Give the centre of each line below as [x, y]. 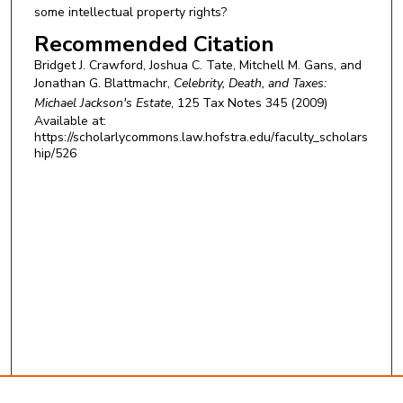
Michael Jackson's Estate [102, 103]
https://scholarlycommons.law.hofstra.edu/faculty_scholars [201, 138]
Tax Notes [232, 103]
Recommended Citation [154, 45]
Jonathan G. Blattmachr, [103, 84]
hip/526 [55, 154]
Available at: [70, 121]
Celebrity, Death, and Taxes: [250, 84]
